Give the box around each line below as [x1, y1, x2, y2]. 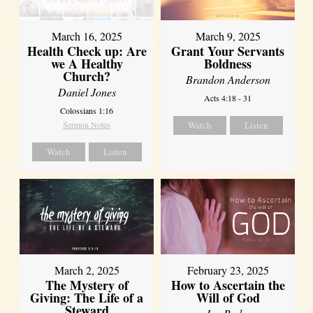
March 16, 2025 [51, 28, 122, 43]
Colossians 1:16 [60, 104, 114, 116]
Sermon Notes [63, 118, 111, 130]
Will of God [196, 289, 260, 307]
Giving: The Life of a [30, 289, 144, 307]
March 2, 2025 [54, 263, 119, 278]
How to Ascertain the [170, 276, 285, 295]
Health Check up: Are [27, 41, 147, 60]
